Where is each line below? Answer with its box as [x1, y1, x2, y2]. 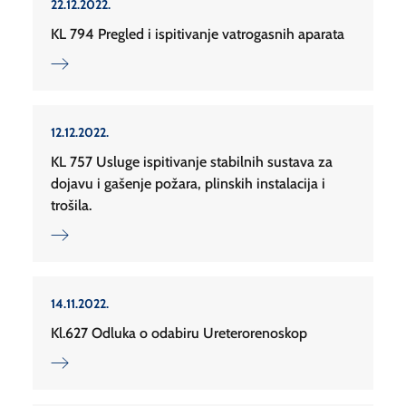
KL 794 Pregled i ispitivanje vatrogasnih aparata [51, 25, 344, 43]
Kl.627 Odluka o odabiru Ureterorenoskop [51, 324, 307, 343]
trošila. [51, 197, 92, 215]
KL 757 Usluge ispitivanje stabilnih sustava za [51, 153, 333, 171]
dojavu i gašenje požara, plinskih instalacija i [51, 175, 325, 193]
